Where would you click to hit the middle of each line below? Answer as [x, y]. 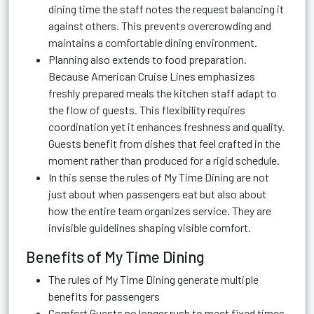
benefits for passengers [104, 296]
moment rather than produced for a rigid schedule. [164, 160]
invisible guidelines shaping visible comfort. [150, 227]
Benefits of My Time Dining [115, 257]
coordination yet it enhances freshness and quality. [166, 127]
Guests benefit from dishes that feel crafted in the [164, 143]
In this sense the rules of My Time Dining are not [159, 177]
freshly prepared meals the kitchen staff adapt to [163, 93]
